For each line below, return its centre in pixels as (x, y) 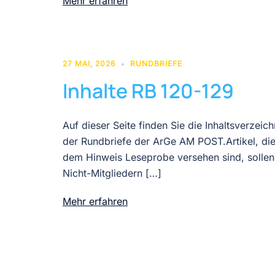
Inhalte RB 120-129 (148, 91)
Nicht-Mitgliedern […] (112, 173)
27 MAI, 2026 (89, 63)
